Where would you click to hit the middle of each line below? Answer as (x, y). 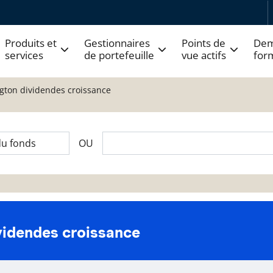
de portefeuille (119, 55)
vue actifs (204, 55)
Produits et (31, 43)
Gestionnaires (117, 43)
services (24, 55)
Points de (204, 43)
